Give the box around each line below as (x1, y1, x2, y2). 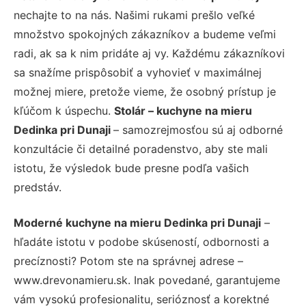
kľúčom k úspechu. (14, 103, 114, 117)
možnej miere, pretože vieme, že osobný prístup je (14, 84, 276, 98)
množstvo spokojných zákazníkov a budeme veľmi (14, 27, 276, 41)
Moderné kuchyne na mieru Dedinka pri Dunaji (14, 215, 261, 229)
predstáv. (14, 180, 61, 194)
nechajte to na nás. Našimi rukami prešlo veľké (14, 8, 255, 22)
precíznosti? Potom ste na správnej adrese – (14, 253, 243, 268)
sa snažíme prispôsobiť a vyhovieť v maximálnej (14, 65, 262, 79)
